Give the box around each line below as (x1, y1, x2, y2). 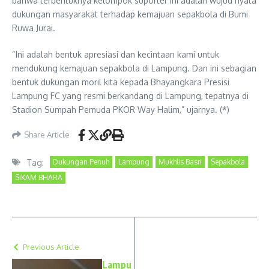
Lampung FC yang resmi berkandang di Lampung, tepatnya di (12, 90, 249, 101)
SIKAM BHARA (15, 172, 62, 182)
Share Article (24, 130, 70, 139)
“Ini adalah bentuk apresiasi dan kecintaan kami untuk (12, 49, 219, 59)
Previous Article (23, 241, 79, 252)
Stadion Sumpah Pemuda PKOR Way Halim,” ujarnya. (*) (12, 104, 229, 115)
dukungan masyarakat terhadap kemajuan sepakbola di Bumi (12, 8, 248, 19)
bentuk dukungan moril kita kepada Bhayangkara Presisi (12, 76, 229, 87)
